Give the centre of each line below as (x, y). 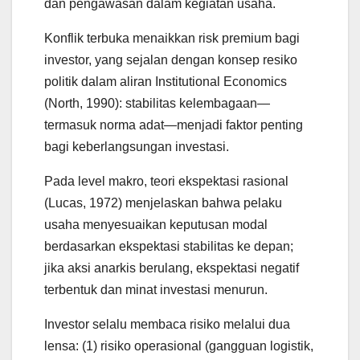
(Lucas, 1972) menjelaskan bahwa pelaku (163, 203)
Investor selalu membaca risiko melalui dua (167, 325)
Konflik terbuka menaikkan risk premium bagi (172, 39)
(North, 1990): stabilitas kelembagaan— (157, 104)
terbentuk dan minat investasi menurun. (156, 290)
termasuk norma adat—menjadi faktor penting (174, 125)
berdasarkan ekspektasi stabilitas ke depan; (169, 247)
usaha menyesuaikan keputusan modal (156, 225)
